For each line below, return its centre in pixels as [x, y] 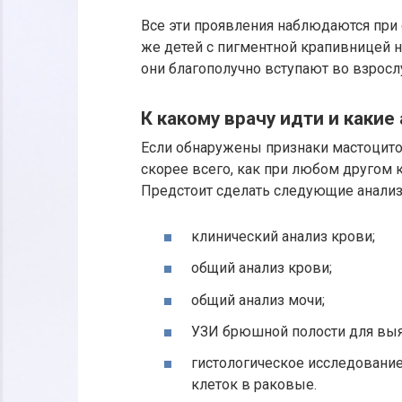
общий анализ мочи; [258, 300]
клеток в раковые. [254, 384]
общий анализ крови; [262, 268]
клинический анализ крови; [283, 237]
